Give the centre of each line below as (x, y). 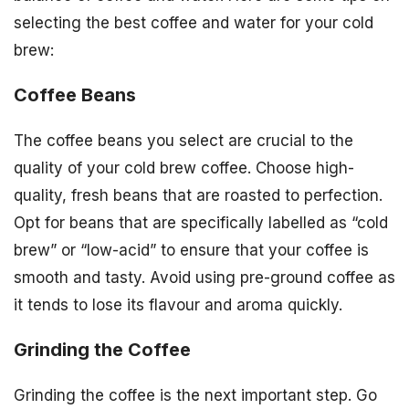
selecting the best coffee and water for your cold (194, 23)
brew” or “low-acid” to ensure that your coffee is (191, 250)
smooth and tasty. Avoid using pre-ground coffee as (204, 277)
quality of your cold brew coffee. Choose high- (184, 168)
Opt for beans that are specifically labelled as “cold (201, 222)
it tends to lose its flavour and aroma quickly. (178, 304)
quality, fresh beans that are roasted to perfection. (198, 195)
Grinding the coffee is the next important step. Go (195, 395)
